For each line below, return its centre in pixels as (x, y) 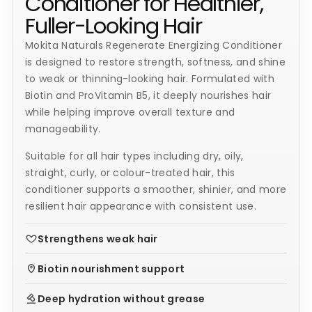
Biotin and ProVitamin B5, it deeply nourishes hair (148, 95)
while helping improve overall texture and (130, 112)
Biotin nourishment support (111, 269)
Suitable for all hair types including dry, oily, (134, 156)
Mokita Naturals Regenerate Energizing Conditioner (154, 45)
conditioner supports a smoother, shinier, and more (156, 189)
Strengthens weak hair (98, 239)
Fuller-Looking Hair (114, 25)
